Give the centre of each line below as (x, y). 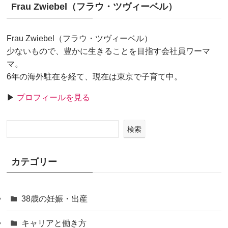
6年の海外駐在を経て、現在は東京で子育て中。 (95, 76)
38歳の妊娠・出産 (54, 199)
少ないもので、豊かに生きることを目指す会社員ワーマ (109, 51)
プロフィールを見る (53, 97)
